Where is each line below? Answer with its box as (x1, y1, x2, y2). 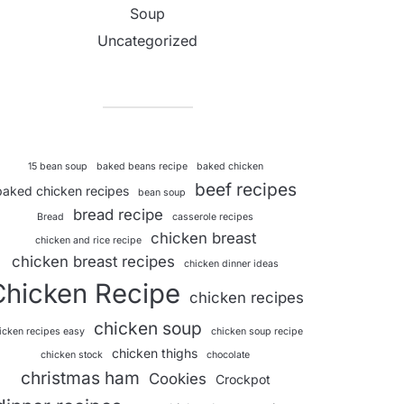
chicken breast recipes (12, 252, 175, 271)
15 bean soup (27, 161, 87, 172)
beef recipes (194, 179, 297, 200)
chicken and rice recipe (34, 234, 142, 246)
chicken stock (41, 349, 103, 361)
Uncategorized (97, 32, 197, 50)
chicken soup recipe (210, 326, 303, 337)
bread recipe (73, 206, 163, 224)
